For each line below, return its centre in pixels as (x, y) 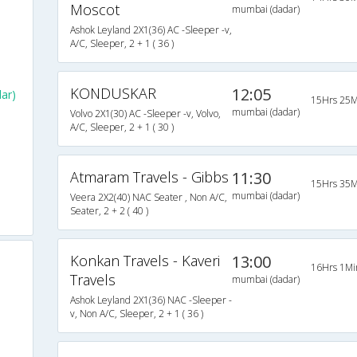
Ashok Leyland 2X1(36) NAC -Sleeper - (151, 300)
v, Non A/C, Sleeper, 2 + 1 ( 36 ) (136, 314)
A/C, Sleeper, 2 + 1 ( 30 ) (122, 127)
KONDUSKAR (113, 94)
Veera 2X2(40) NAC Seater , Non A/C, (148, 198)
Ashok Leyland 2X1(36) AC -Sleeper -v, (151, 30)
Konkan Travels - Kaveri (145, 261)
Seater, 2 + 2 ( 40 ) (109, 211)
